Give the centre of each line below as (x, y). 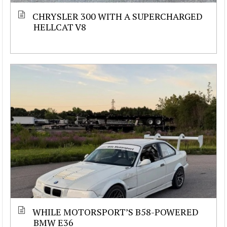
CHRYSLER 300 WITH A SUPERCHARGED (118, 16)
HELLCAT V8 (60, 27)
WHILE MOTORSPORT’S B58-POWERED (116, 212)
